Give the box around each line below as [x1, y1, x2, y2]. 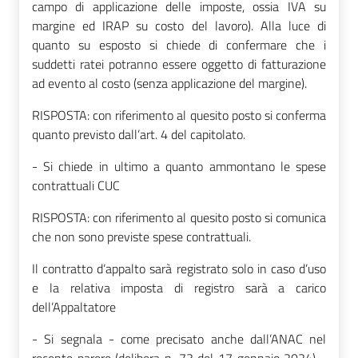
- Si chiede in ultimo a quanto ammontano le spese [32, 156, 326, 176]
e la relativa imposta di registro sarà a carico [32, 277, 326, 297]
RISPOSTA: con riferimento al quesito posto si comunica [32, 207, 326, 227]
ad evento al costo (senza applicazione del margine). [32, 73, 307, 93]
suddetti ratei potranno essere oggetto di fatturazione [32, 54, 326, 74]
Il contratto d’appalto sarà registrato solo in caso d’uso [32, 258, 326, 278]
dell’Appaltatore [32, 296, 116, 316]
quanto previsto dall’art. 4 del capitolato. [32, 124, 245, 144]
